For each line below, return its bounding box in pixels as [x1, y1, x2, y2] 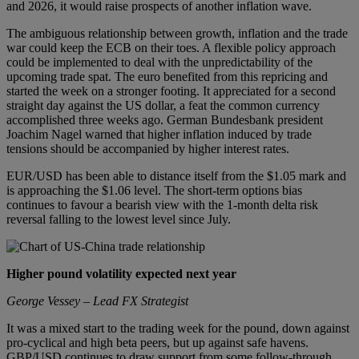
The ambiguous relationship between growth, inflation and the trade [6, 26, 348, 40]
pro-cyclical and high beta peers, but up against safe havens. [6, 335, 309, 349]
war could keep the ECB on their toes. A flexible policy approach [6, 40, 336, 54]
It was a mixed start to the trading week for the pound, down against [6, 321, 349, 335]
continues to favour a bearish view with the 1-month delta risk [6, 197, 318, 212]
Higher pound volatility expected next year [6, 266, 236, 280]
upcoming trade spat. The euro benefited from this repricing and [6, 69, 328, 83]
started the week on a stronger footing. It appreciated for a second [6, 83, 336, 98]
